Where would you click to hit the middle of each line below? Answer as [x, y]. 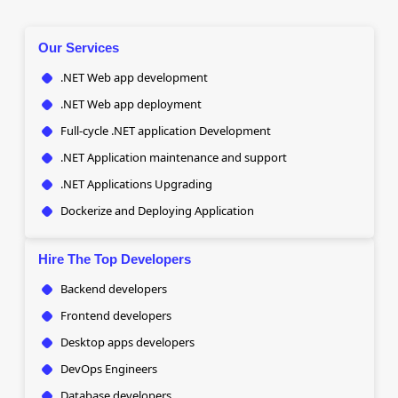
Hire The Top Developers [114, 259]
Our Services [78, 48]
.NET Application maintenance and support [173, 157]
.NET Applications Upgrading [136, 184]
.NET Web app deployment [131, 104]
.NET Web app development [134, 77]
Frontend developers [115, 315]
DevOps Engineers [108, 369]
